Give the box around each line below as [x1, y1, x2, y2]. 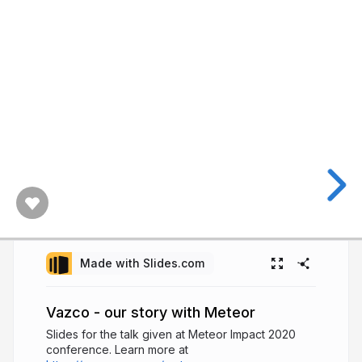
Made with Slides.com [80, 256, 204, 270]
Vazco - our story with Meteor [46, 303, 255, 321]
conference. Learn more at [46, 343, 188, 356]
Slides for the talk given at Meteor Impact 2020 [46, 327, 296, 341]
